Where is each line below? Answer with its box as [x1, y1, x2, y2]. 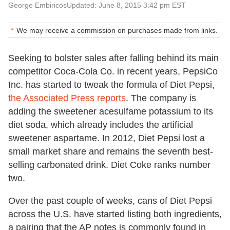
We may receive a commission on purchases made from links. [16, 26, 218, 35]
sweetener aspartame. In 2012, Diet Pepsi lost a [8, 133, 205, 144]
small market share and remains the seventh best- [8, 146, 213, 157]
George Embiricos [8, 1, 67, 10]
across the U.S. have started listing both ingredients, [8, 209, 222, 220]
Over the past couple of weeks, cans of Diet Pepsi [8, 196, 212, 206]
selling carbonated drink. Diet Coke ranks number [8, 160, 210, 170]
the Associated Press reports [8, 93, 126, 104]
